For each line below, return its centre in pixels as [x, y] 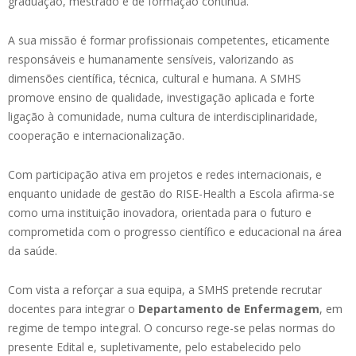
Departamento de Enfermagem [229, 308]
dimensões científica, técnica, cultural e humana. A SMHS [155, 78]
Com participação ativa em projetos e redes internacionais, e [165, 174]
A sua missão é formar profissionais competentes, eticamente [169, 40]
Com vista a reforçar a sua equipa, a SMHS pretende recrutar [165, 289]
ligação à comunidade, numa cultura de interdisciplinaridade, [163, 116]
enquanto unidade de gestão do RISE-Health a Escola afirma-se [171, 193]
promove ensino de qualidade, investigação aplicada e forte [161, 97]
